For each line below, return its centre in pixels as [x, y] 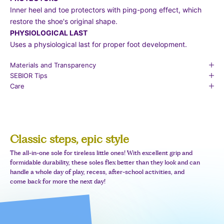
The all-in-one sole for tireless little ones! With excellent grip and [101, 153]
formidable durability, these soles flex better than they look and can [105, 162]
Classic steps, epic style [69, 139]
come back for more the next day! [58, 181]
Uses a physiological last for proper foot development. [98, 44]
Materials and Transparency [53, 65]
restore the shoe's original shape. [64, 21]
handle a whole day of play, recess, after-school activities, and [97, 172]
